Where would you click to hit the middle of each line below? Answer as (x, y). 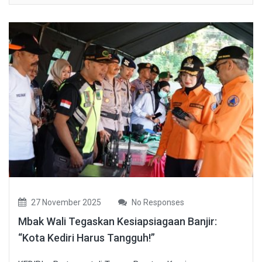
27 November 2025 (65, 203)
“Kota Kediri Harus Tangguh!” (87, 238)
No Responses (157, 203)
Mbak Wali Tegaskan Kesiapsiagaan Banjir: (118, 222)
